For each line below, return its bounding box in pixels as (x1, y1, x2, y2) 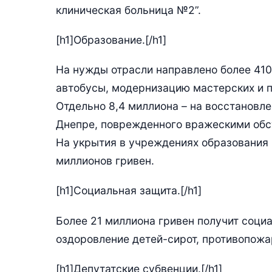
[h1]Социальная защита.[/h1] (56, 184, 202, 197)
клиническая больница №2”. (56, 3, 201, 16)
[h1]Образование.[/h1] (56, 33, 166, 46)
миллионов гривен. (56, 154, 154, 167)
